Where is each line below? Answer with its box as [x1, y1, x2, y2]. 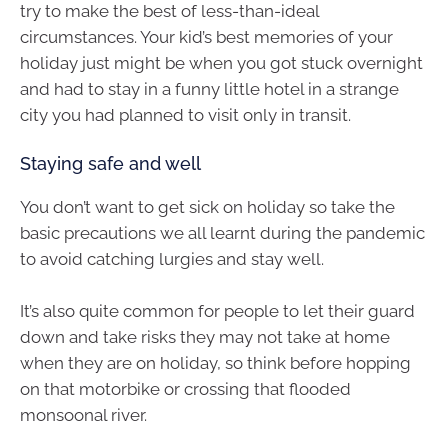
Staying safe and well [20, 153, 201, 175]
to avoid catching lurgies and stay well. [20, 249, 324, 270]
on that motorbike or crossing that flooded [20, 378, 351, 399]
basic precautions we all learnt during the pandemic [20, 223, 425, 244]
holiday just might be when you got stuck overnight [20, 52, 423, 73]
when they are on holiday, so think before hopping [20, 352, 411, 373]
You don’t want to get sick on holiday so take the [20, 197, 395, 218]
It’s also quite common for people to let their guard [20, 300, 415, 321]
